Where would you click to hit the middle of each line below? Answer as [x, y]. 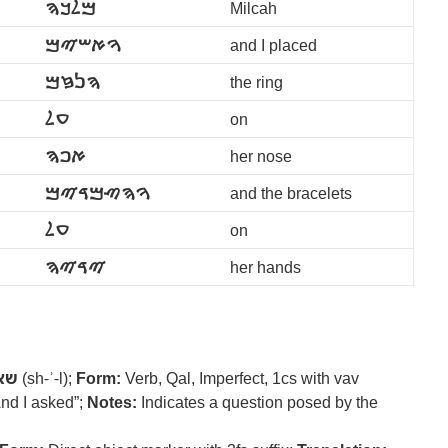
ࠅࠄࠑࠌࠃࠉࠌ [97, 193]
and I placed [273, 45]
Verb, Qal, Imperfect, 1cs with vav [240, 378]
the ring [256, 82]
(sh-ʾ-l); [47, 378]
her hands [265, 267]
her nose [261, 156]
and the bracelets [291, 193]
